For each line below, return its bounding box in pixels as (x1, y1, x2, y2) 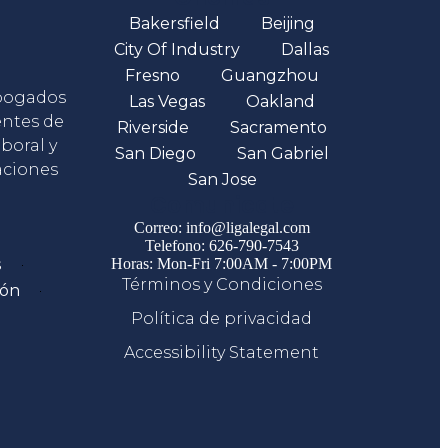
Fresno (124, 66, 180, 86)
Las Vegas (128, 92, 205, 112)
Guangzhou (220, 66, 319, 86)
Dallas (281, 40, 330, 60)
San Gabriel (236, 144, 329, 164)
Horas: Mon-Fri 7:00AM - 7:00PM (111, 255, 333, 273)
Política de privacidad (131, 309, 313, 329)
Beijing (260, 14, 315, 34)
